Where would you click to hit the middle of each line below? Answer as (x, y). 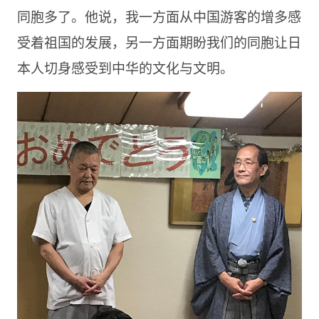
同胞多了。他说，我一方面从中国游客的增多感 (159, 16)
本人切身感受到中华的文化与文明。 (125, 67)
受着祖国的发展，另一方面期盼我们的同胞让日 (159, 41)
